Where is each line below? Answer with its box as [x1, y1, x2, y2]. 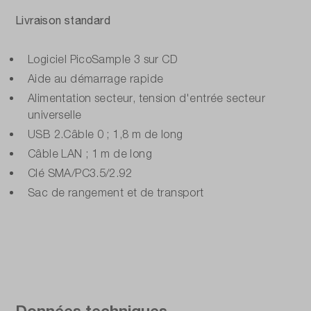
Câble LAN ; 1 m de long [28, 146, 152, 160]
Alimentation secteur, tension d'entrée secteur [28, 91, 265, 104]
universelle [28, 108, 82, 121]
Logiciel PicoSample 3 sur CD [28, 52, 178, 65]
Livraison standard [15, 12, 111, 26]
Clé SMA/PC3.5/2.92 [28, 166, 133, 179]
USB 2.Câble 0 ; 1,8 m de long [28, 127, 183, 140]
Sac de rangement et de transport [28, 185, 204, 199]
